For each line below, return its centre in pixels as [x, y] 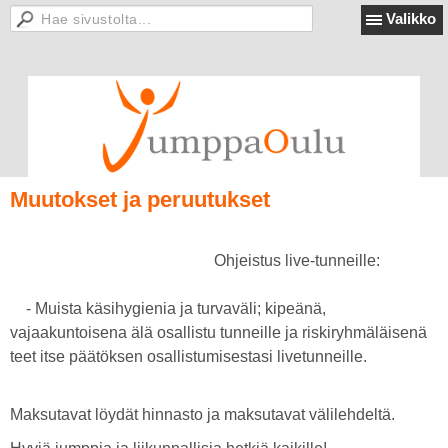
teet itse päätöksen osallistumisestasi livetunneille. [188, 356]
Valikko [411, 18]
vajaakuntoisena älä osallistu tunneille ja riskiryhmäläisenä [218, 332]
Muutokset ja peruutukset [140, 199]
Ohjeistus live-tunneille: [235, 260]
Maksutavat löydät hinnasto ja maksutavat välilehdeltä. [202, 414]
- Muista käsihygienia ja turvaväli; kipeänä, [168, 308]
